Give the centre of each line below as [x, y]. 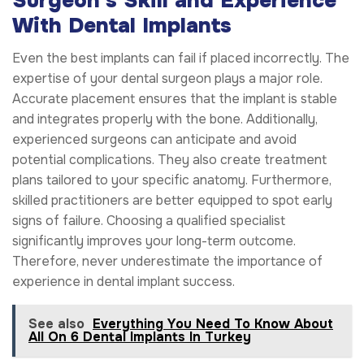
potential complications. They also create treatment [169, 160]
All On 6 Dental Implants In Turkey [140, 337]
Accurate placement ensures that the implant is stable [175, 99]
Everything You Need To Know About [213, 324]
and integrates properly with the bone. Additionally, [165, 119]
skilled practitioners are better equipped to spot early [172, 201]
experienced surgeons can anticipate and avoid [154, 140]
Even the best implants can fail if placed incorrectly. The [181, 58]
